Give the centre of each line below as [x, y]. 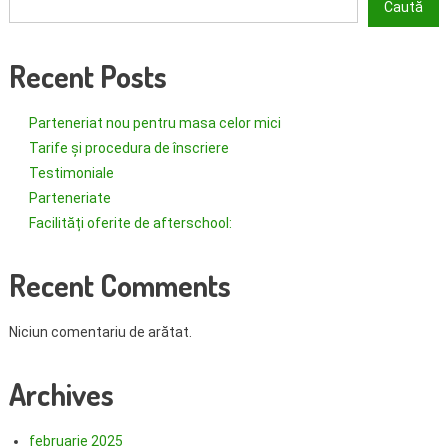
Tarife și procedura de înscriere [128, 148]
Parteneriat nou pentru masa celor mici [154, 123]
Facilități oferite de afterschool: [130, 223]
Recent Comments [119, 285]
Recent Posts [87, 76]
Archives [61, 394]
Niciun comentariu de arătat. [100, 332]
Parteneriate [69, 198]
